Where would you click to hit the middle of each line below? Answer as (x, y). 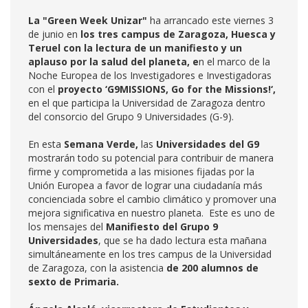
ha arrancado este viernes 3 (212, 20)
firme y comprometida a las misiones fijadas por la (141, 172)
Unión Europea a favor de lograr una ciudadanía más (145, 185)
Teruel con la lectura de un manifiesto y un (135, 48)
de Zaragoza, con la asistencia (97, 268)
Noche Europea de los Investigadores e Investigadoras (150, 75)
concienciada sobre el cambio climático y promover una (152, 199)
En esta (46, 144)
